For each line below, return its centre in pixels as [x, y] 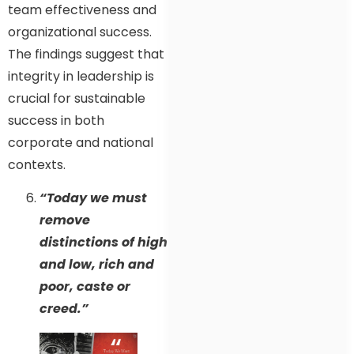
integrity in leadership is [81, 76]
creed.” [64, 309]
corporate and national [81, 142]
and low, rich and [97, 265]
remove [65, 220]
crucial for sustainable [77, 98]
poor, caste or [85, 287]
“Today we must [93, 198]
